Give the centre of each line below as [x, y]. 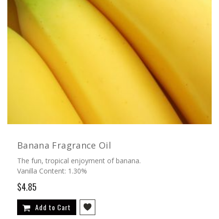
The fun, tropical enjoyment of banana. [79, 160]
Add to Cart [53, 207]
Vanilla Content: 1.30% [52, 171]
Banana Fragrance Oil [64, 145]
